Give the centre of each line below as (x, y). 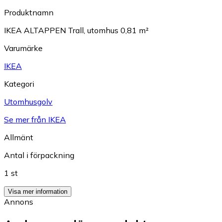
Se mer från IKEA (35, 120)
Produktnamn (29, 13)
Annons (19, 202)
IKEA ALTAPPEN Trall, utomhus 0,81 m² (76, 30)
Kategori (19, 84)
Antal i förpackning (39, 155)
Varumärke (23, 48)
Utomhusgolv (28, 102)
